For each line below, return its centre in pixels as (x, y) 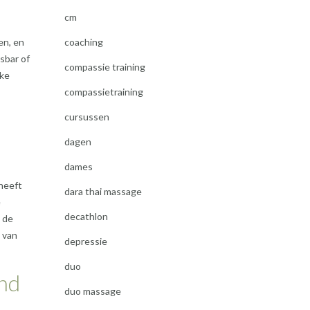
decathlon (86, 216)
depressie (85, 241)
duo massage (92, 291)
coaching (83, 42)
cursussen (86, 117)
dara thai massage (103, 191)
